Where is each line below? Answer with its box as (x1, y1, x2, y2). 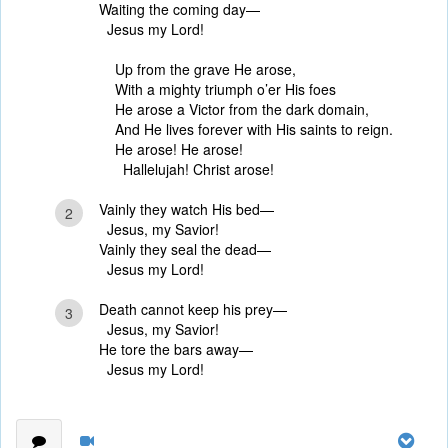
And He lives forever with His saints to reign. (115, 119, 393, 139)
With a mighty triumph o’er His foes (115, 79, 336, 99)
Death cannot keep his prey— (99, 299, 287, 319)
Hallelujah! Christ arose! (115, 159, 274, 179)
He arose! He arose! (115, 139, 243, 159)
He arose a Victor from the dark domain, (115, 99, 369, 119)
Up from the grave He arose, (115, 59, 296, 79)
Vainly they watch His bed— (99, 199, 274, 219)
